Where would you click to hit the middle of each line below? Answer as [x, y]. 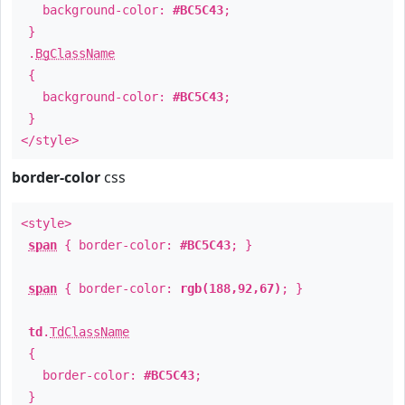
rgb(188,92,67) [231, 288]
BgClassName [75, 53]
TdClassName [89, 332]
